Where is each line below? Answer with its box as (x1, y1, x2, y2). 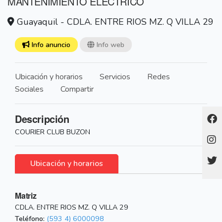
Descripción (15, 111, 69, 126)
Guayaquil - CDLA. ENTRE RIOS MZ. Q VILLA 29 (14, 16, 214, 28)
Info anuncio (29, 40, 70, 50)
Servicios (100, 71, 130, 83)
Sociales (15, 84, 44, 95)
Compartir (60, 84, 94, 95)
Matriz (15, 190, 37, 202)
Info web (94, 40, 124, 50)
